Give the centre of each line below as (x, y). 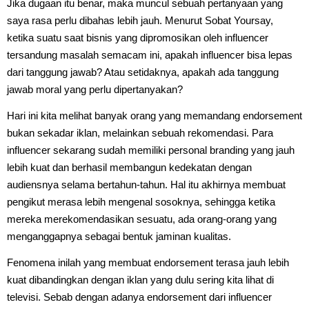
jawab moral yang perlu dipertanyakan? (95, 89)
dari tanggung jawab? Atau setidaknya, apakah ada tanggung (143, 72)
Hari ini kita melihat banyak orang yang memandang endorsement (154, 115)
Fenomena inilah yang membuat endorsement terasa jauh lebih (148, 262)
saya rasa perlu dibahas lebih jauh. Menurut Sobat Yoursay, (140, 20)
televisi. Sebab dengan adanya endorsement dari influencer (139, 297)
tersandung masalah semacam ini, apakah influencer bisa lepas (150, 54)
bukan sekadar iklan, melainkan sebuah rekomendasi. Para (140, 132)
